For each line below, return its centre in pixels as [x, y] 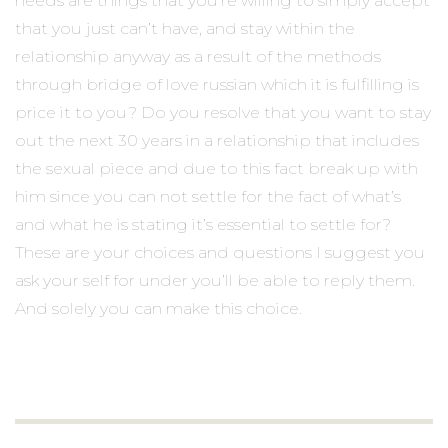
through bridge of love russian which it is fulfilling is [217, 84]
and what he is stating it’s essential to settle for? [203, 224]
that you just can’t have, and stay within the [185, 28]
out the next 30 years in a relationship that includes [217, 140]
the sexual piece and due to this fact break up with [216, 168]
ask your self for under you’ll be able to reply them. [215, 280]
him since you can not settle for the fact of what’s [208, 196]
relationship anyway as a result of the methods [198, 56]
